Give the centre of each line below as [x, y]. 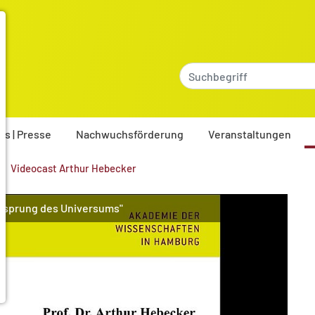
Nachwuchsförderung [130, 134]
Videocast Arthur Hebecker [73, 168]
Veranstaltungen [250, 134]
